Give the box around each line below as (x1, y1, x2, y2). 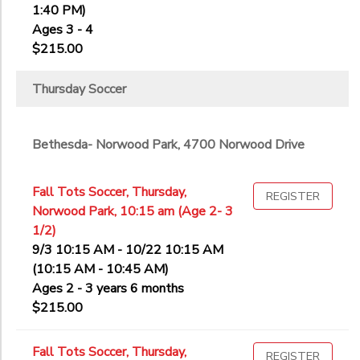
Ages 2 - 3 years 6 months (32, 280, 184, 298)
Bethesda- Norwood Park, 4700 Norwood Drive (32, 136, 305, 154)
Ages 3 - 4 (32, 21, 93, 39)
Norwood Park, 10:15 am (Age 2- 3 (32, 202, 233, 221)
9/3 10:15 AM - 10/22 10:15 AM (32, 241, 223, 260)
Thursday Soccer (32, 80, 126, 99)
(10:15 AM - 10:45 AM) (32, 260, 169, 279)
